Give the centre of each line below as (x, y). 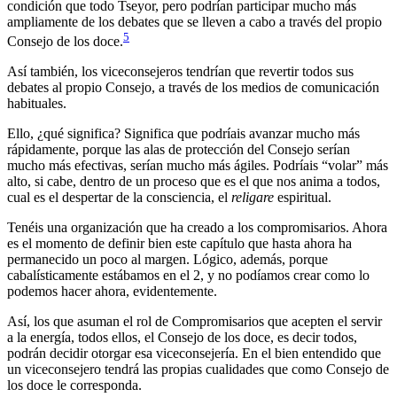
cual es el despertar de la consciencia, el (119, 198)
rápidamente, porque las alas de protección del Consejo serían (179, 150)
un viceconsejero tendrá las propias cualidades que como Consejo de (198, 370)
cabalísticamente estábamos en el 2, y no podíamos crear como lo (188, 276)
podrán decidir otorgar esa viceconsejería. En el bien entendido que (194, 354)
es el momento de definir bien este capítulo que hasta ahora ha (179, 244)
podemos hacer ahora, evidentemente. (112, 292)
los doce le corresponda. (74, 385)
